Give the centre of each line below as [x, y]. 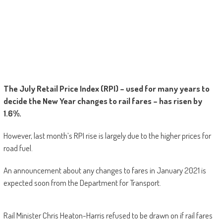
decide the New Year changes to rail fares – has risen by [103, 101]
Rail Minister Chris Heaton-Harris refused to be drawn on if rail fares [108, 215]
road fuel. [18, 148]
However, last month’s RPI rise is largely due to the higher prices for [107, 135]
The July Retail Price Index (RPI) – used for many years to [106, 88]
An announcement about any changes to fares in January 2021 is [105, 170]
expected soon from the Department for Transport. [82, 182]
